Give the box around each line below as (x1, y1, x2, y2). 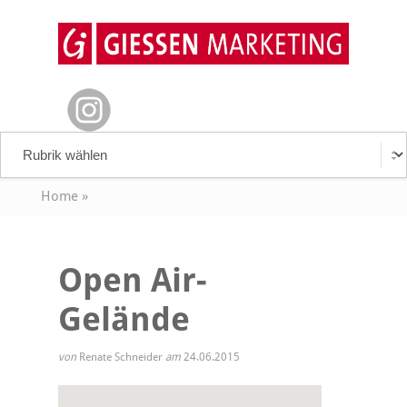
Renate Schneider (79, 351, 163, 363)
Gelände (58, 300, 190, 339)
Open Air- (58, 261, 207, 300)
